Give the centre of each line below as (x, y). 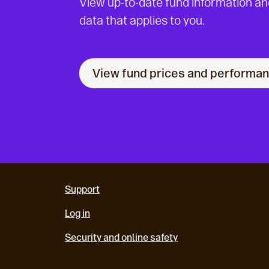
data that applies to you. (142, 20)
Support (82, 189)
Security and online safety (121, 237)
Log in (77, 213)
